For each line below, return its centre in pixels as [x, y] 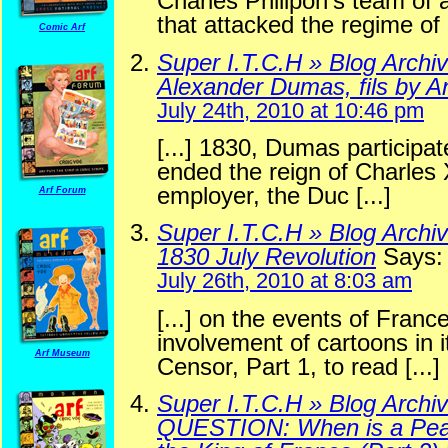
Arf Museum [62, 353]
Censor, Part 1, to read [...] [298, 366]
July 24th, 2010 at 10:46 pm [290, 110]
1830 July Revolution [266, 257]
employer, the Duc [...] [274, 196]
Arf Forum [62, 190]
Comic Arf [62, 27]
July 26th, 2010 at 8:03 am [284, 281]
